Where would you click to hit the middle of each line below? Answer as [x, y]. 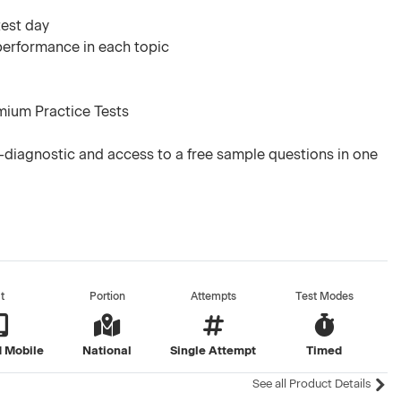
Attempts [213, 296]
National [107, 350]
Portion [107, 296]
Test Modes [324, 296]
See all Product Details [312, 384]
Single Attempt [213, 350]
